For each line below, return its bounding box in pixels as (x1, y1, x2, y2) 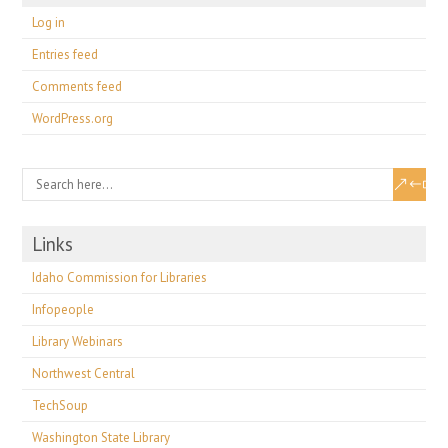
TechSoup (32, 397, 89, 414)
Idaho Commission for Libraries (32, 269, 208, 286)
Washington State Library (32, 429, 171, 446)
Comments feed (32, 78, 123, 95)
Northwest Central (32, 365, 136, 382)
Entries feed (32, 46, 99, 63)
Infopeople (32, 301, 95, 318)
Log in (32, 14, 66, 31)
